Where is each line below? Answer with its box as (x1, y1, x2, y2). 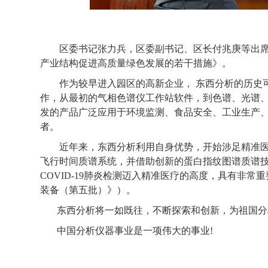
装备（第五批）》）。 (40, 185, 136, 195)
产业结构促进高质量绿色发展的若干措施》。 (40, 58, 232, 68)
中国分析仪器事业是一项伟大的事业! (54, 226, 214, 236)
